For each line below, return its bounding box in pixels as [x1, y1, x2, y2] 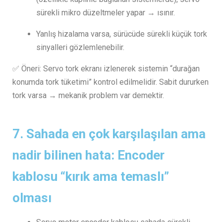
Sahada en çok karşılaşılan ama [26, 126, 206, 141]
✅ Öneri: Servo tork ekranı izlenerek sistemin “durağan [12, 63, 200, 73]
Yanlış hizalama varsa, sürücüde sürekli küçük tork [36, 29, 207, 39]
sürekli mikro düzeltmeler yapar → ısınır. [36, 7, 175, 17]
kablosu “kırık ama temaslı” [12, 168, 169, 184]
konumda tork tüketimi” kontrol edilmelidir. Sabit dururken [12, 77, 209, 87]
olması [12, 190, 52, 205]
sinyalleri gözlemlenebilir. [36, 42, 124, 52]
